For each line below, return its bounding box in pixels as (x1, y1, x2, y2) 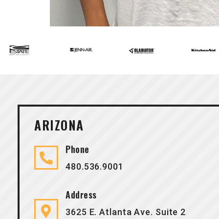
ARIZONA (34, 115, 84, 134)
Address (66, 188, 97, 201)
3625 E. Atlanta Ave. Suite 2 (66, 206, 186, 217)
